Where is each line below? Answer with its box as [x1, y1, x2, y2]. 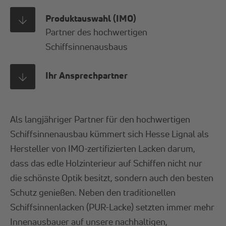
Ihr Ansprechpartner [45, 70, 128, 81]
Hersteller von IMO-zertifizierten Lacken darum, [10, 142, 196, 154]
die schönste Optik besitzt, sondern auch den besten [10, 172, 214, 183]
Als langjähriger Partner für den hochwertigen [10, 113, 191, 125]
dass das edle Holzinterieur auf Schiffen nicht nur [10, 157, 203, 168]
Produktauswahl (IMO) [45, 13, 137, 24]
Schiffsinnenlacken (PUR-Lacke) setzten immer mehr [10, 201, 215, 212]
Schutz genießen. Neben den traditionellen [10, 186, 176, 198]
